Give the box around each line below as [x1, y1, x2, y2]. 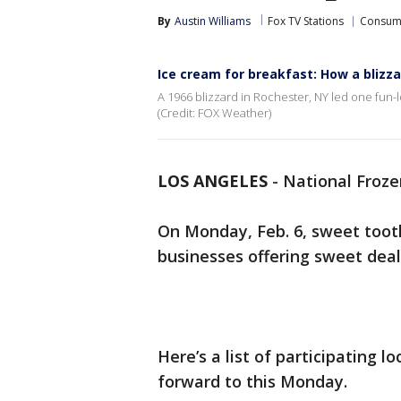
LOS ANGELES [158, 170, 268, 192]
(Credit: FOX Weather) [158, 105, 271, 121]
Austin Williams [175, 13, 251, 29]
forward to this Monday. [158, 371, 347, 392]
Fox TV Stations [268, 13, 344, 29]
